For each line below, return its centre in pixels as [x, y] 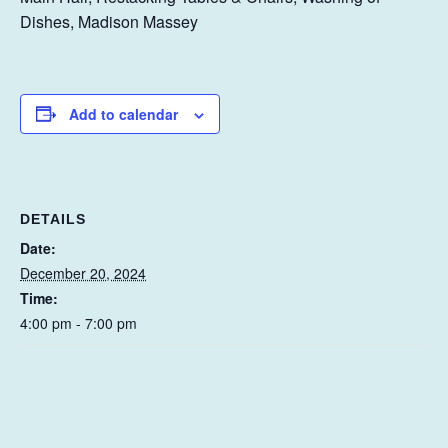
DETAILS [53, 218]
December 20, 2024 [83, 272]
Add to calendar [123, 113]
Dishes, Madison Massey [109, 21]
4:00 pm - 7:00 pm [78, 322]
